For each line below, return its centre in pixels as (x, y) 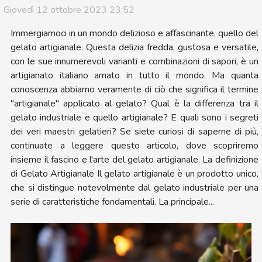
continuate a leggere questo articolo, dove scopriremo (135, 145)
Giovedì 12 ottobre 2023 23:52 (69, 10)
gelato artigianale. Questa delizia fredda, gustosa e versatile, (135, 47)
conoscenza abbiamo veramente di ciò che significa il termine (135, 89)
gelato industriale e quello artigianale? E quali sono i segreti (135, 117)
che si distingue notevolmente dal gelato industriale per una (135, 187)
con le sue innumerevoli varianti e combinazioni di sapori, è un (135, 61)
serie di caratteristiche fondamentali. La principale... (112, 201)
